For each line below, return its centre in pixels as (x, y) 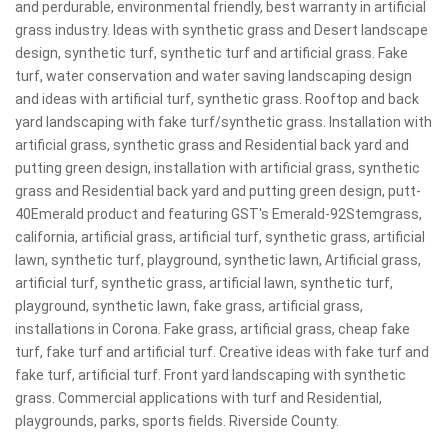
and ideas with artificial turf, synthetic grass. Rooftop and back (217, 99)
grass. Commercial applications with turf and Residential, (198, 398)
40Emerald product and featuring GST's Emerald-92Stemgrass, (218, 214)
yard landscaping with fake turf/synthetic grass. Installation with (223, 122)
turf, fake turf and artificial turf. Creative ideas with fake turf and (222, 352)
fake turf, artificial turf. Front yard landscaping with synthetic (210, 375)
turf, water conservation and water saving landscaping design (213, 76)
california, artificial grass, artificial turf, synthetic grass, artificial (220, 237)
